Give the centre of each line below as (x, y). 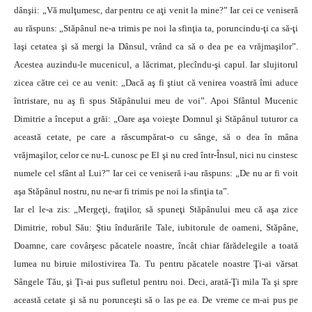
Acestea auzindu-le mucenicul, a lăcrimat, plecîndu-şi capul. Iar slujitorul (156, 65)
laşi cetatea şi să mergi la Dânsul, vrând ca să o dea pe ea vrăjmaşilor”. (156, 47)
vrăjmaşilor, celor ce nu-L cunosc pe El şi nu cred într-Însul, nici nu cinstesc (156, 155)
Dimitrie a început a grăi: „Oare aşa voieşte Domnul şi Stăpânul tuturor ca (156, 119)
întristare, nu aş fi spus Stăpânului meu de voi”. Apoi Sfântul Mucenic (156, 101)
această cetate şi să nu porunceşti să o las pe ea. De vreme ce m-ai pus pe (156, 300)
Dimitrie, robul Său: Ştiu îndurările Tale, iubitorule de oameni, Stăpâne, (156, 228)
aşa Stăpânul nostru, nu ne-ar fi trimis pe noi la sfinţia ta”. (122, 192)
